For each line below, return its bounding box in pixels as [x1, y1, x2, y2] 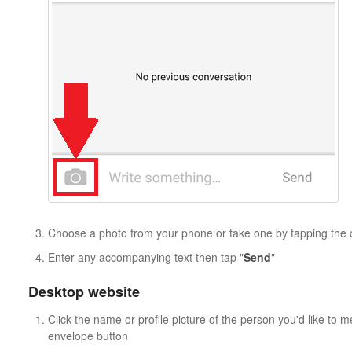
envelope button [47, 327, 128, 343]
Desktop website [27, 280, 140, 302]
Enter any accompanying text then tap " [47, 248, 244, 265]
